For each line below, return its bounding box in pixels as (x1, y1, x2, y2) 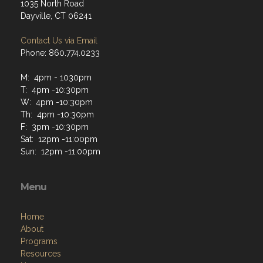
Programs (21, 237, 58, 247)
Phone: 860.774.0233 (21, 48, 100, 58)
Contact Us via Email (21, 36, 97, 46)
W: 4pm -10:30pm (21, 97, 93, 107)
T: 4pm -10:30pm (21, 85, 89, 95)
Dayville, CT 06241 (21, 11, 92, 21)
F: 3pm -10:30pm (21, 122, 89, 132)
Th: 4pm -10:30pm (21, 110, 94, 120)
